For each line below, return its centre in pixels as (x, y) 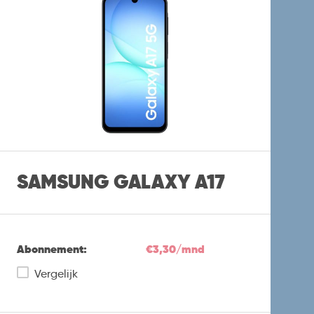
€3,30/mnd (175, 249)
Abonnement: (52, 249)
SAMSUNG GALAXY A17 (121, 182)
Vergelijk (56, 273)
